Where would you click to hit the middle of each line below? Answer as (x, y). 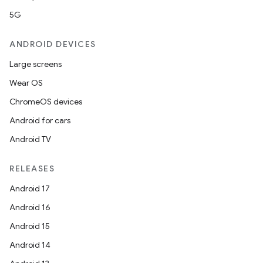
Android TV (30, 139)
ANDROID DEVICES (53, 44)
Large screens (36, 64)
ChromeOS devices (46, 102)
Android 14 (30, 245)
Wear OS (26, 83)
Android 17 (30, 188)
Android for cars (40, 120)
